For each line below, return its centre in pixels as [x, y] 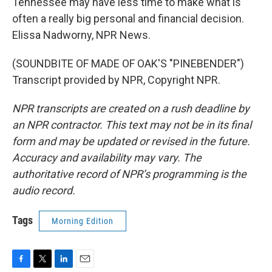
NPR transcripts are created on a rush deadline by [131, 108]
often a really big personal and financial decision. [128, 19]
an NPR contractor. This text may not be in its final [132, 125]
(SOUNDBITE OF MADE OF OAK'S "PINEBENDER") [128, 63]
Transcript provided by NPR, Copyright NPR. [116, 80]
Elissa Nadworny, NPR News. [81, 35]
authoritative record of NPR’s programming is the [129, 174]
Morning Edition [83, 221]
